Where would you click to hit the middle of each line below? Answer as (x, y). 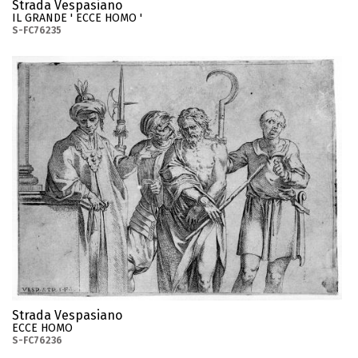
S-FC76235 (37, 30)
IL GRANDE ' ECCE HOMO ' (77, 18)
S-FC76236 (37, 340)
